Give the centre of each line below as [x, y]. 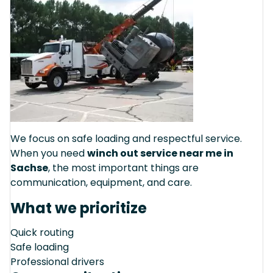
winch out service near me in [160, 153]
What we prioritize [79, 208]
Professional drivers [57, 261]
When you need [49, 153]
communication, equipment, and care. [101, 182]
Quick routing [42, 232]
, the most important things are [123, 168]
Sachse [29, 168]
